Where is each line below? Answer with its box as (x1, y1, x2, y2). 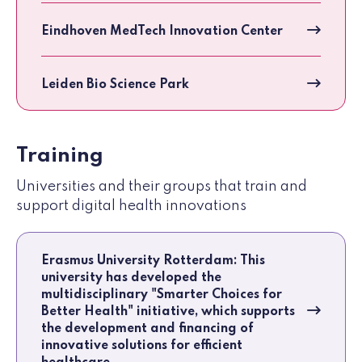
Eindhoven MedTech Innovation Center (41, 25, 283, 39)
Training (16, 145, 103, 167)
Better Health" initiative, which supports (41, 305, 295, 319)
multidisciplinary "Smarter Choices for (41, 288, 282, 302)
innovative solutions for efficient (41, 339, 242, 353)
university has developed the (41, 271, 221, 285)
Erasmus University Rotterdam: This (41, 255, 265, 268)
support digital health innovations (16, 199, 246, 214)
